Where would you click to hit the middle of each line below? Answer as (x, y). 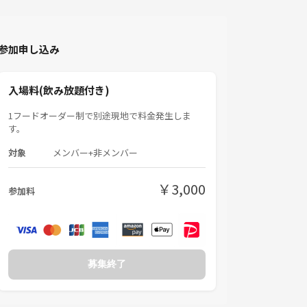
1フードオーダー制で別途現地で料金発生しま (100, 116)
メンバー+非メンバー (95, 153)
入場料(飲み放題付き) (59, 90)
